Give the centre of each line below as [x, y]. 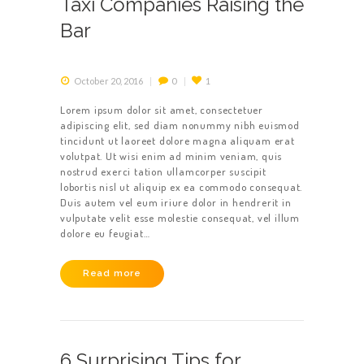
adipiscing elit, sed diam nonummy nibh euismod [180, 126]
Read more [112, 273]
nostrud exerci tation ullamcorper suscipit [163, 172]
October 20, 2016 [108, 81]
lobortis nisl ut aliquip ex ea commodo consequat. [182, 187]
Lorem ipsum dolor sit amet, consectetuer [162, 110]
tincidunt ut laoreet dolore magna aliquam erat [178, 141]
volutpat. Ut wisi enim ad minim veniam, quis [171, 156]
